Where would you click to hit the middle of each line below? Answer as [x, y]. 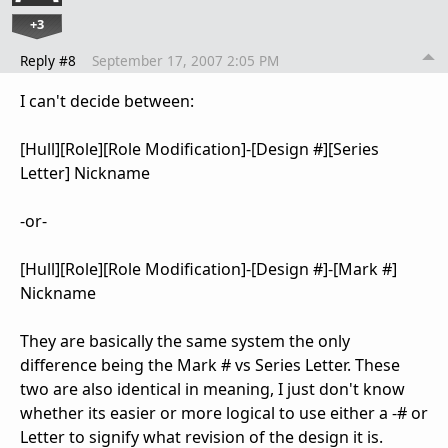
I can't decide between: [107, 100]
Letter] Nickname [85, 172]
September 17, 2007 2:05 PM [185, 60]
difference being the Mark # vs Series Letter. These [210, 364]
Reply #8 [48, 60]
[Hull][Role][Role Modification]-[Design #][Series [199, 148]
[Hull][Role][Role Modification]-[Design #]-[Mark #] [208, 268]
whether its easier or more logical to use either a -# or [224, 412]
